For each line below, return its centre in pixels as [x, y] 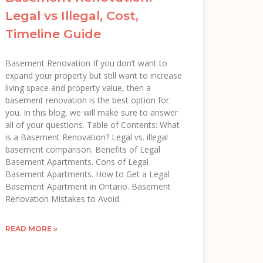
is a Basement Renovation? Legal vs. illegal [87, 137]
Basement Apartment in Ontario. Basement [88, 186]
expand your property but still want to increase [94, 75]
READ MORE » [32, 228]
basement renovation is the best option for [87, 100]
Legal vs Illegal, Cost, [72, 15]
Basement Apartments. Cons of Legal [77, 161]
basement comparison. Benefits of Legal [83, 149]
